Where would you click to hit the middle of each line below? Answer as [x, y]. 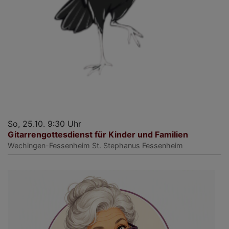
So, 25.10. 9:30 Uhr [44, 123]
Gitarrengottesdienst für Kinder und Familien [98, 134]
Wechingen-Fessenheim [49, 145]
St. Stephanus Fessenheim [138, 145]
